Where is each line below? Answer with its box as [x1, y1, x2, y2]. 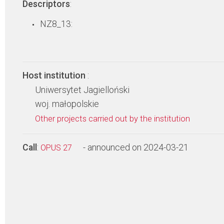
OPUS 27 [40, 143, 74, 152]
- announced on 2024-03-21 [83, 142, 188, 152]
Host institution [22, 70, 87, 80]
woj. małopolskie [35, 99, 99, 109]
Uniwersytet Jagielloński [35, 85, 129, 95]
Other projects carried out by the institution [35, 114, 192, 123]
